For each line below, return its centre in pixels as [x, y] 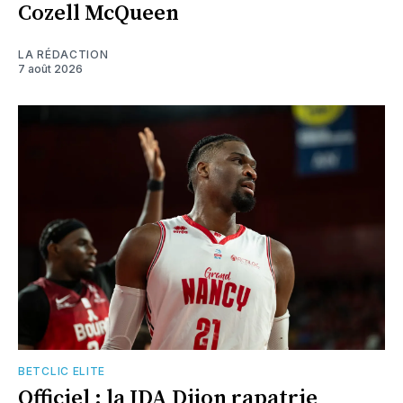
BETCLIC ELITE [62, 371]
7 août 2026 [50, 68]
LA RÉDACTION [63, 54]
